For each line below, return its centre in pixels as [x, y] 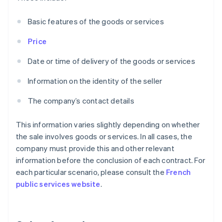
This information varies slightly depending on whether [108, 125]
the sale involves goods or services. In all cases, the [104, 137]
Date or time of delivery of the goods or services [111, 61]
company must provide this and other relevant [95, 148]
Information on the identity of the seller [95, 81]
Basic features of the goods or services [96, 22]
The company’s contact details [81, 101]
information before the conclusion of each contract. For [111, 160]
